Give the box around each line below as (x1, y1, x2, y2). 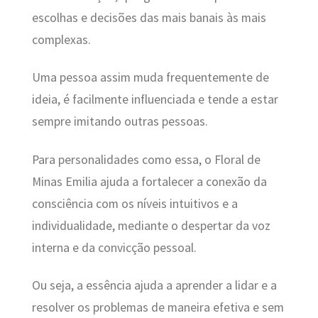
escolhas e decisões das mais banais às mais (31, 9, 266, 26)
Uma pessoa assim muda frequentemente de (31, 70, 269, 86)
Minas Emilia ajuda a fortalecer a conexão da (31, 173, 267, 190)
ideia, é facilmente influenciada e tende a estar (31, 92, 278, 108)
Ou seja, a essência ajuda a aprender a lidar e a (31, 278, 277, 294)
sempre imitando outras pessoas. (31, 114, 208, 130)
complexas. (31, 31, 91, 48)
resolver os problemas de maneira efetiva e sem (31, 300, 284, 316)
